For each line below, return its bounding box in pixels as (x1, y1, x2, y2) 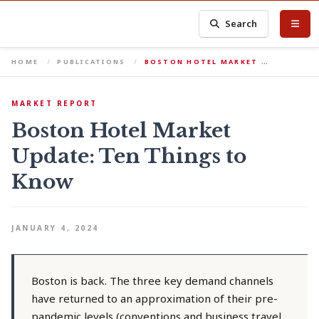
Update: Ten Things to (11, 144, 246, 169)
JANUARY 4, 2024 (11, 223, 99, 233)
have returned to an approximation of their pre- (31, 291, 278, 305)
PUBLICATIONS (57, 57, 126, 66)
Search (225, 17, 258, 30)
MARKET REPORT (11, 98, 98, 108)
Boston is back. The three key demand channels (31, 273, 273, 288)
